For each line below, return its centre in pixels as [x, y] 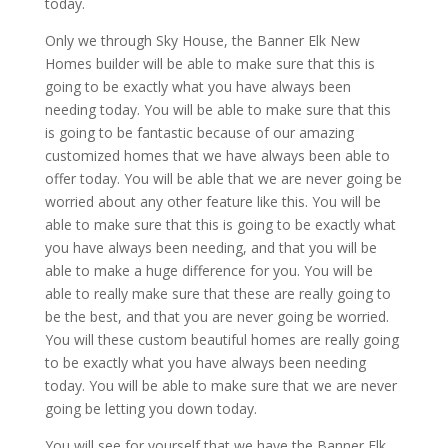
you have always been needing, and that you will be [210, 247]
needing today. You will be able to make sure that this [217, 109]
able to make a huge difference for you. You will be [208, 270]
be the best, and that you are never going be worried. [216, 316]
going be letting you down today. [150, 408]
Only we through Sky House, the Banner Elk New [202, 40]
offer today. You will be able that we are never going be [223, 178]
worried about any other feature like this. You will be [212, 201]
